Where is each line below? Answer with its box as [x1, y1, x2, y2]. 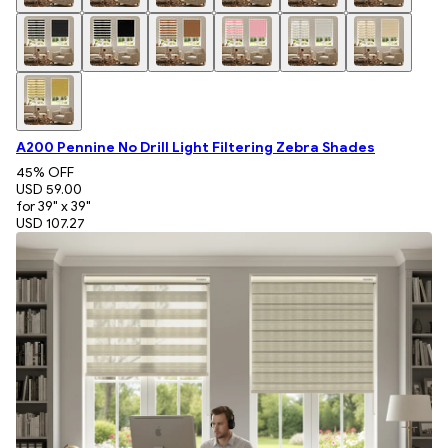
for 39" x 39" [16, 197, 91, 215]
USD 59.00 [16, 180, 82, 198]
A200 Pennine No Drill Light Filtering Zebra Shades [16, 138, 375, 156]
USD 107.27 [16, 214, 85, 232]
